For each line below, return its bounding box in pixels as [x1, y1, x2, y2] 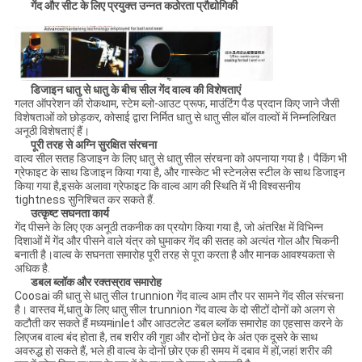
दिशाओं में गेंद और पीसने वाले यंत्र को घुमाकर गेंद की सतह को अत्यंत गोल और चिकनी [14, 234, 339, 247]
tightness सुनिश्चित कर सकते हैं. [14, 192, 155, 206]
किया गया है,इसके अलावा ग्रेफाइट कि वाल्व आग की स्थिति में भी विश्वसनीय [14, 179, 301, 192]
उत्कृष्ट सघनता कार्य [30, 206, 109, 220]
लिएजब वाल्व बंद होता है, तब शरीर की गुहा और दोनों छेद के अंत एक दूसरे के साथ [14, 330, 318, 343]
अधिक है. [14, 261, 50, 275]
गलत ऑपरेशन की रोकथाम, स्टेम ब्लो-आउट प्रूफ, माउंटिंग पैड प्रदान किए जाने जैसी [14, 96, 339, 110]
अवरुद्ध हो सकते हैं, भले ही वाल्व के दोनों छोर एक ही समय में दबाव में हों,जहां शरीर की [14, 343, 332, 357]
